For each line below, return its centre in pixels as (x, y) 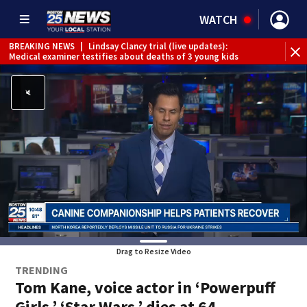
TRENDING (42, 270)
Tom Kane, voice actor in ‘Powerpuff (146, 287)
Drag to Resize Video (153, 251)
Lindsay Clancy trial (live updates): (158, 46)
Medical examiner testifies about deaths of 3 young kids (124, 56)
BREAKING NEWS (42, 46)
